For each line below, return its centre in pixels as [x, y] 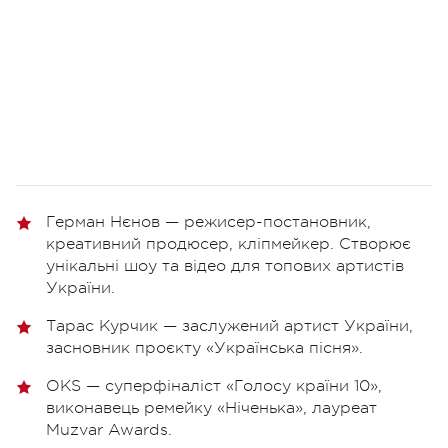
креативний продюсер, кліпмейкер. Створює [228, 243]
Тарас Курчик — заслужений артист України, [229, 325]
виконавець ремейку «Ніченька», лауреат [211, 407]
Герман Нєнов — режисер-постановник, [208, 221]
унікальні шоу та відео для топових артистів [225, 265]
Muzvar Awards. [109, 429]
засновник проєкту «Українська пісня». [204, 347]
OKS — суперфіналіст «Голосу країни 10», [214, 385]
